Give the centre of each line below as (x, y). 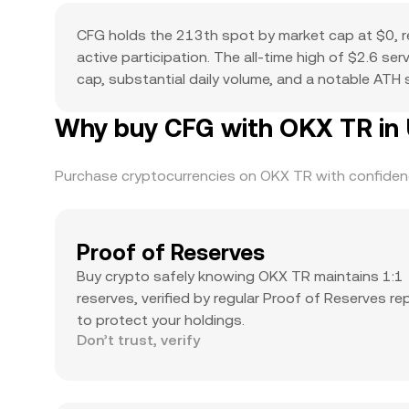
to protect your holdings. (161, 320)
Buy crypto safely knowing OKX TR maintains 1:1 (240, 276)
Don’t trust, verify (138, 340)
